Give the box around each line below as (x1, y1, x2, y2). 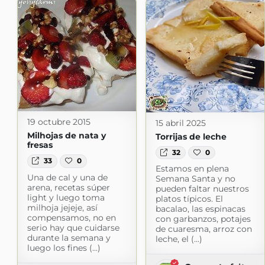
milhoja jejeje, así (27, 202, 98, 213)
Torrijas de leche (155, 131, 227, 142)
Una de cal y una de (27, 172, 108, 183)
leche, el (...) (155, 234, 202, 245)
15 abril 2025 (155, 117, 206, 128)
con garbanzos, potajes (155, 214, 251, 225)
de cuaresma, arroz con (155, 224, 252, 235)
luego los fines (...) (27, 242, 101, 253)
